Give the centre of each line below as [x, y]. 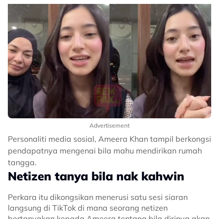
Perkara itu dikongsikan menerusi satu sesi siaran [98, 197]
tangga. [22, 162]
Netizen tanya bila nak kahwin [98, 176]
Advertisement [109, 125]
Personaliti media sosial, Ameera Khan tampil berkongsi [109, 139]
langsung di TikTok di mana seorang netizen [88, 208]
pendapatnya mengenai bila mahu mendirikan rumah [105, 151]
